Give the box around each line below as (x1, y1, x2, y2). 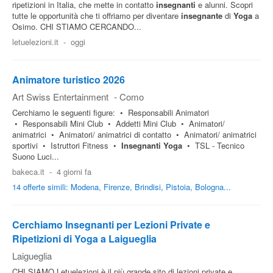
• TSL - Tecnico (182, 139, 244, 151)
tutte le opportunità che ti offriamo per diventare (12, 9, 181, 21)
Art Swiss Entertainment (12, 90, 108, 103)
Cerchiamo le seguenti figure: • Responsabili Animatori (12, 106, 209, 118)
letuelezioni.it (12, 35, 58, 48)
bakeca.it (12, 165, 44, 177)
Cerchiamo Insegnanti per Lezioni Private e (12, 217, 210, 232)
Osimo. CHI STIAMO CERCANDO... (12, 20, 141, 32)
